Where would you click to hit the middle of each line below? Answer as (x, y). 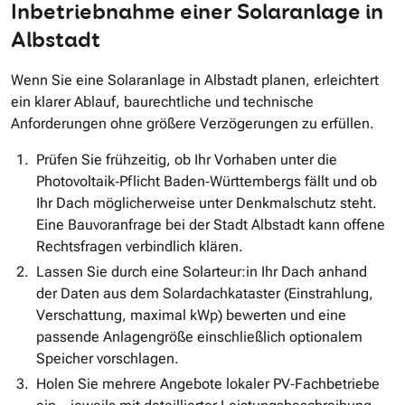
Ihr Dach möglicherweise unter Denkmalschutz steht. (207, 203)
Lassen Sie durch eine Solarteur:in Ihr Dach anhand (202, 272)
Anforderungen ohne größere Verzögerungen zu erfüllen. (193, 124)
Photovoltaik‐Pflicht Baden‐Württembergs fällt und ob (207, 182)
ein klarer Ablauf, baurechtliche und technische (162, 102)
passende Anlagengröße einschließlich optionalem (199, 337)
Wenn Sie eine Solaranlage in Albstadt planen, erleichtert (195, 80)
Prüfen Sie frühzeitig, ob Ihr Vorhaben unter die (187, 160)
